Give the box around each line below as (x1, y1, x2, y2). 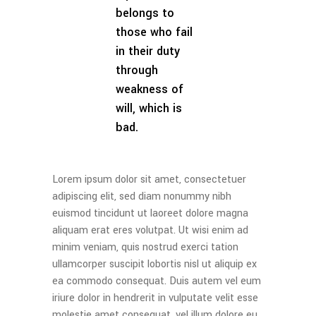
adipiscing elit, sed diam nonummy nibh (52, 189, 231, 204)
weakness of (116, 81, 183, 97)
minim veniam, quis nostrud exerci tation (52, 240, 238, 255)
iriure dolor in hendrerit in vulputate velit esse (52, 291, 258, 305)
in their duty (116, 43, 180, 59)
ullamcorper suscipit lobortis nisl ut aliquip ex (52, 257, 257, 272)
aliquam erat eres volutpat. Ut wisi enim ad (52, 223, 248, 238)
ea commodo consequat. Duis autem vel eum (52, 274, 261, 288)
